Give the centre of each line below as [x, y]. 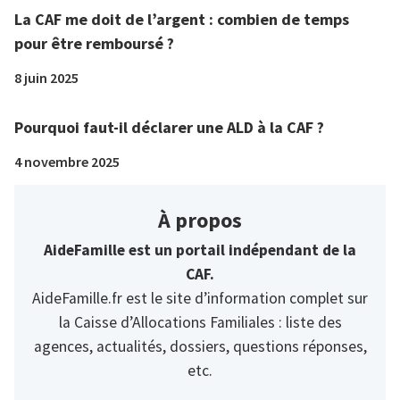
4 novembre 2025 [67, 161]
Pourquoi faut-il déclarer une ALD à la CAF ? [169, 127]
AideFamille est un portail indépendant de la [200, 250]
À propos [200, 220]
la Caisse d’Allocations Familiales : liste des [200, 322]
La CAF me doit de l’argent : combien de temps [182, 19]
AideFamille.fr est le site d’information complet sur [200, 298]
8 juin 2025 [46, 77]
